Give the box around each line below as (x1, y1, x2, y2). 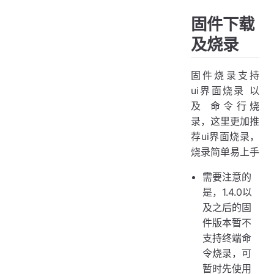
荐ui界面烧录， (191, 130, 259, 143)
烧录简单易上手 (191, 145, 259, 158)
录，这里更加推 (191, 114, 259, 127)
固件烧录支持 (191, 68, 259, 81)
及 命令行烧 (191, 99, 259, 112)
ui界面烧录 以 (191, 84, 259, 97)
